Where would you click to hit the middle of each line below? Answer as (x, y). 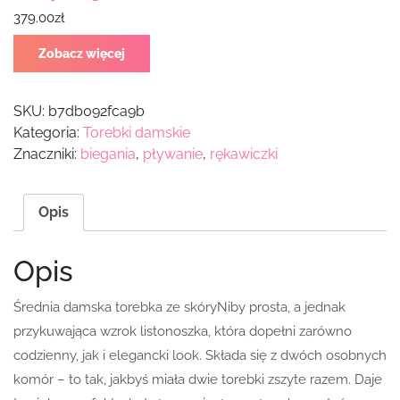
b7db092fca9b (96, 112)
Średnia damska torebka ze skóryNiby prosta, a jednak (179, 308)
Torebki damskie (137, 133)
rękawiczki (244, 154)
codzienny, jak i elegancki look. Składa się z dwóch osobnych (200, 356)
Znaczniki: (47, 154)
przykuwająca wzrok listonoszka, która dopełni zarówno (183, 332)
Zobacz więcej (82, 54)
